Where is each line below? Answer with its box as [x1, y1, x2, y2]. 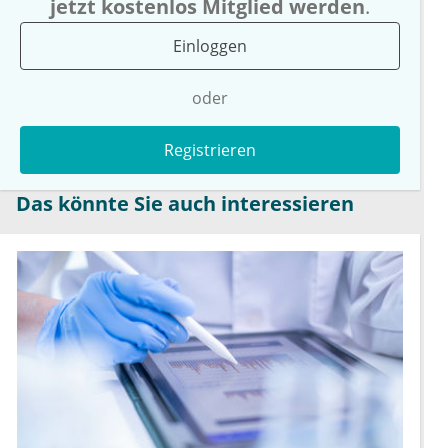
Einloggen [173, 35, 247, 58]
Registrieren [164, 139, 256, 162]
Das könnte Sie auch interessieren [16, 190, 354, 218]
